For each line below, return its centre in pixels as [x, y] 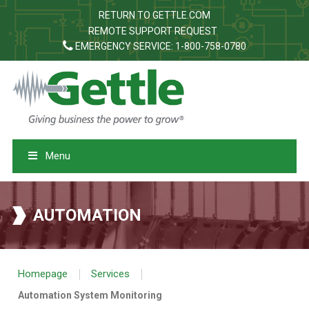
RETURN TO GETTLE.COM [154, 15]
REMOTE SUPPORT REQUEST [152, 31]
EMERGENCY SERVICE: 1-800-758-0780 [160, 46]
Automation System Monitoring [90, 295]
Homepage [43, 273]
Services [111, 273]
